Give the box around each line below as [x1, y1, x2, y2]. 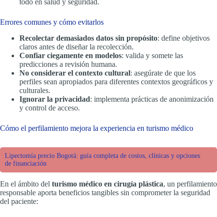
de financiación [5, 159, 46, 167]
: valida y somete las [122, 51, 183, 60]
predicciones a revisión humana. [19, 60, 117, 68]
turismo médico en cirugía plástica [52, 179, 163, 188]
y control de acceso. [19, 103, 80, 112]
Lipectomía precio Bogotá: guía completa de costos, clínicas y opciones [5, 152, 200, 159]
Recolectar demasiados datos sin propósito [19, 33, 157, 42]
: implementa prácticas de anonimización [90, 94, 214, 103]
